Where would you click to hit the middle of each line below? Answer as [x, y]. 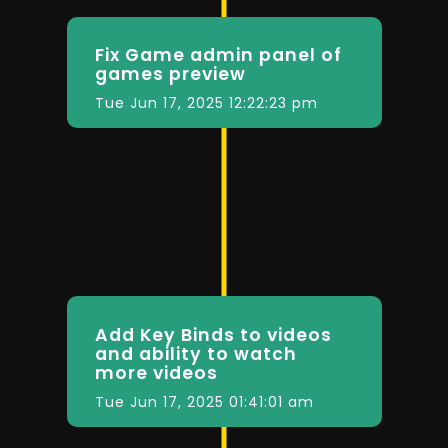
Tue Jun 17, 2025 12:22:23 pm [206, 103]
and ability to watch [195, 353]
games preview [170, 74]
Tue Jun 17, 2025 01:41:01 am [204, 401]
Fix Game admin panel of [218, 55]
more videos [156, 372]
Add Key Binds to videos [213, 334]
